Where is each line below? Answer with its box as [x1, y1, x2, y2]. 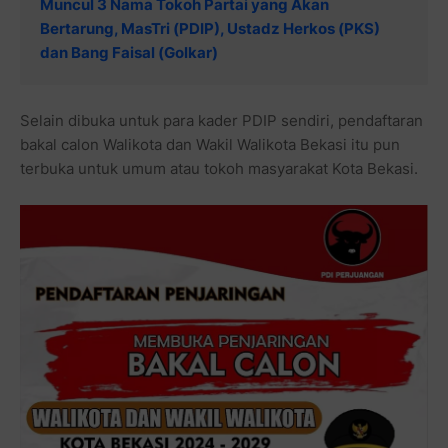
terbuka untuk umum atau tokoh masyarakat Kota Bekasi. [20, 158, 418, 178]
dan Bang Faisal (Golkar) [40, 42, 218, 62]
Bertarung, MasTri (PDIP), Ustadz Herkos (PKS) [40, 18, 380, 38]
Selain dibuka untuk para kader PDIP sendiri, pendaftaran [20, 110, 423, 130]
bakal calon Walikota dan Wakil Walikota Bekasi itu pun [20, 134, 400, 154]
